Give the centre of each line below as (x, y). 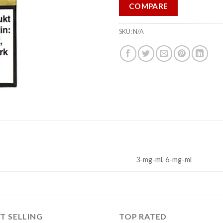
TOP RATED (143, 216)
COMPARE (148, 6)
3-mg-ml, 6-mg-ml (164, 160)
